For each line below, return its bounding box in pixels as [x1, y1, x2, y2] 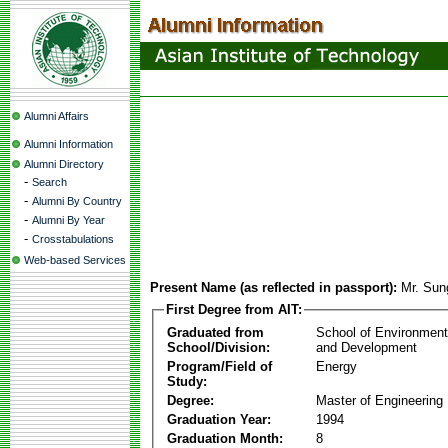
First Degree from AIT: [166, 302, 302, 317]
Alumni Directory [24, 158, 104, 170]
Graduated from [167, 324, 264, 340]
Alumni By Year [32, 214, 105, 226]
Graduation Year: [167, 411, 271, 427]
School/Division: [167, 339, 270, 355]
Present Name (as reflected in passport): [150, 280, 397, 295]
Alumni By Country [32, 195, 122, 207]
